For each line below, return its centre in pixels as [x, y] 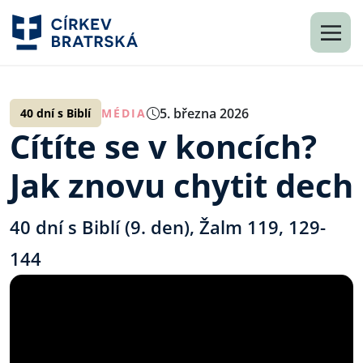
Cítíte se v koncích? [163, 146]
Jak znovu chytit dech [181, 185]
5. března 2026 [204, 113]
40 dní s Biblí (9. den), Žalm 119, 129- [168, 227]
